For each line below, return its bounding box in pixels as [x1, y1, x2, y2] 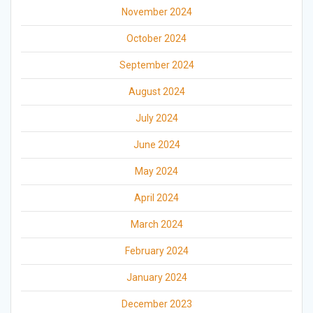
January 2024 [126, 272, 187, 284]
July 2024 [135, 112, 178, 124]
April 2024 [134, 192, 179, 204]
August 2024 [128, 86, 185, 98]
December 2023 [121, 298, 192, 310]
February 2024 [124, 245, 189, 257]
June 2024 [133, 139, 180, 151]
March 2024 [130, 219, 183, 231]
